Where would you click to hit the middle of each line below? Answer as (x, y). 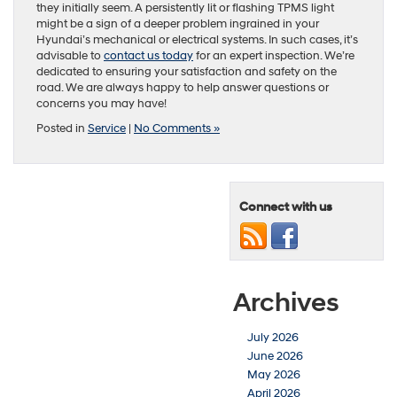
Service (107, 128)
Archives (286, 302)
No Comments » (177, 128)
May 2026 (274, 374)
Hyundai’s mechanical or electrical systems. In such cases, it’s (197, 39)
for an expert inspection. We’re (274, 55)
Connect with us (286, 206)
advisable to (70, 55)
